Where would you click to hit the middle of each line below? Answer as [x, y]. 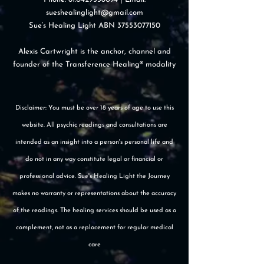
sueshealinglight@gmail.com [94, 13]
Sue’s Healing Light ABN [73, 26]
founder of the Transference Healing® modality [94, 65]
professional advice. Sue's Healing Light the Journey [94, 176]
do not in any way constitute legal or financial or [94, 159]
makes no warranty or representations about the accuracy [94, 194]
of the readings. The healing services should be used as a [94, 211]
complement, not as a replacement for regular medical [94, 228]
